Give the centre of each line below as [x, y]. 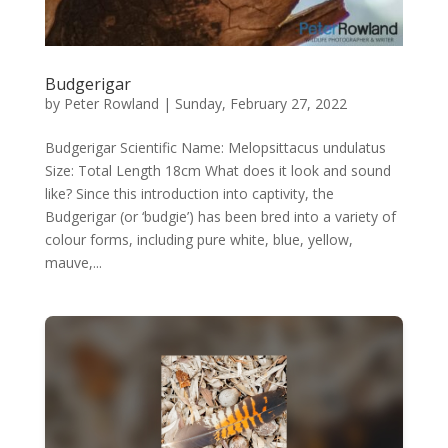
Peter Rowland [111, 104]
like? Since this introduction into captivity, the [189, 194]
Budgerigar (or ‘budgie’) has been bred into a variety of [220, 217]
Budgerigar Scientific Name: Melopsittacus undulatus [215, 148]
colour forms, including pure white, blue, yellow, [198, 240]
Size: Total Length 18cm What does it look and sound [217, 171]
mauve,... [73, 263]
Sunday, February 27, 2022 [260, 104]
